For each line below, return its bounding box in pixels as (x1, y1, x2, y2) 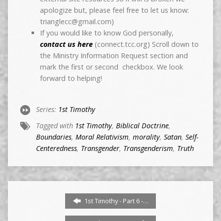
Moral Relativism (75, 132, 129, 142)
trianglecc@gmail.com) (39, 17, 114, 27)
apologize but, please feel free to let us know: (39, 5, 189, 15)
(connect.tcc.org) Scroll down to (92, 39, 199, 49)
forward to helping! (39, 74, 102, 83)
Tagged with (36, 121, 75, 131)
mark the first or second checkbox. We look (39, 62, 183, 72)
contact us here (39, 39, 93, 49)
